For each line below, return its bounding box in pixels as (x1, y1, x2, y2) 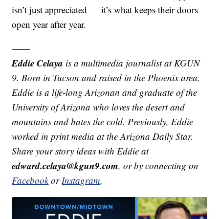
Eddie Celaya (12, 56, 64, 70)
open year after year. (12, 18, 87, 31)
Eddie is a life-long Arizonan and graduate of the (12, 86, 197, 99)
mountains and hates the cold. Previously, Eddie (12, 115, 194, 128)
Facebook (12, 174, 49, 187)
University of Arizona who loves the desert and (12, 101, 185, 113)
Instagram (62, 174, 101, 187)
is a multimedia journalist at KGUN (63, 57, 200, 69)
